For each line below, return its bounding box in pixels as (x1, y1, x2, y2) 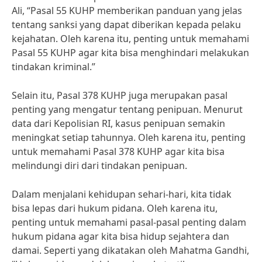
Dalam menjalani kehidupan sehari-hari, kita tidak (12, 188, 232, 201)
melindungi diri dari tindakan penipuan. (12, 159, 187, 172)
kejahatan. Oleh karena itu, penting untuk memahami (12, 32, 249, 45)
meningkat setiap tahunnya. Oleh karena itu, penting (12, 131, 246, 144)
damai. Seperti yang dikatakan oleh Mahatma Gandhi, (12, 244, 249, 257)
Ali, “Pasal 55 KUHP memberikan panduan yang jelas (12, 4, 242, 17)
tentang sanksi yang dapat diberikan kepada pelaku (12, 18, 241, 31)
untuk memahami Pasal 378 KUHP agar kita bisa (12, 145, 225, 158)
